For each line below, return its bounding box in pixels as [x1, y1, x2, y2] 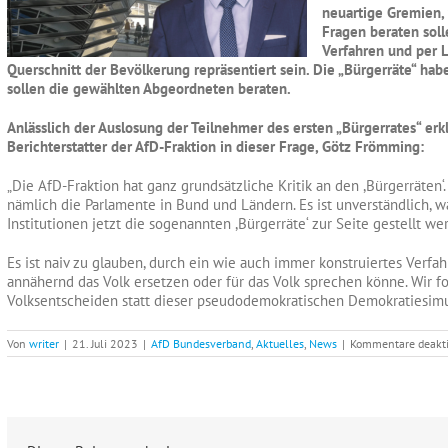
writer [29, 335, 59, 351]
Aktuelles [256, 335, 304, 351]
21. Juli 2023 [72, 335, 138, 351]
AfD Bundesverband [151, 335, 251, 351]
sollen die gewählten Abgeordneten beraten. [7, 78, 291, 98]
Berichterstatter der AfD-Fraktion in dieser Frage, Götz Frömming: [7, 136, 424, 156]
